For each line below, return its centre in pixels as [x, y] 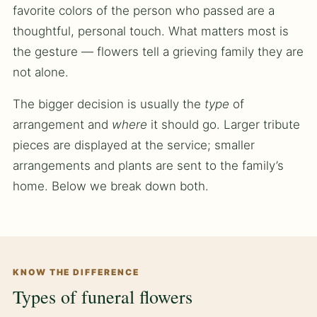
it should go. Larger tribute [224, 125]
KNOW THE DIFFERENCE [76, 272]
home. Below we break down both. [111, 186]
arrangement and [62, 125]
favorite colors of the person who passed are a [144, 11]
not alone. [41, 73]
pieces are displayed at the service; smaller [134, 145]
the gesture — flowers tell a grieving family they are [158, 52]
